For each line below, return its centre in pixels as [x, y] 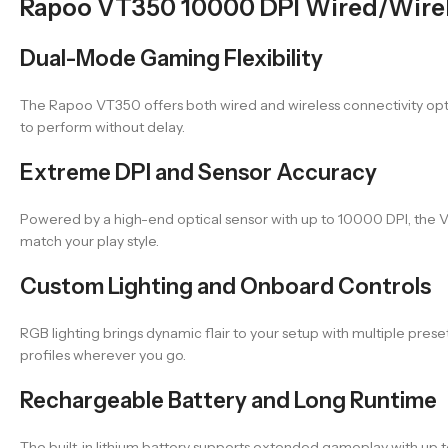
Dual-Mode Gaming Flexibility [171, 58]
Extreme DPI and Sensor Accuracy [198, 172]
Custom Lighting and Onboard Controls [225, 286]
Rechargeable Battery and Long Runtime [228, 400]
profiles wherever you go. [103, 354]
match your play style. [89, 240]
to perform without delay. [102, 126]
